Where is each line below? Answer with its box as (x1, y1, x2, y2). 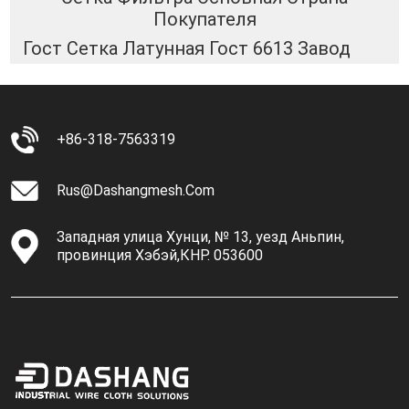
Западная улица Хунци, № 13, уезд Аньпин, (57, 228, 344, 246)
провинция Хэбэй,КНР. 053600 (57, 246, 263, 265)
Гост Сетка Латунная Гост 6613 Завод (22, 37, 351, 60)
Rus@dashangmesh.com (57, 182, 215, 200)
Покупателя (152, 7, 257, 30)
